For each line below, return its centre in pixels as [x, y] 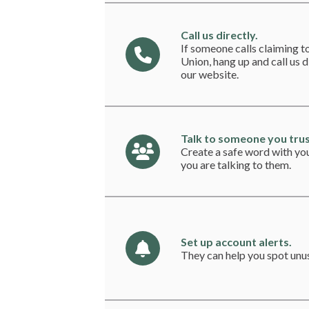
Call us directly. [219, 35]
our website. [210, 74]
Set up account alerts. [236, 242]
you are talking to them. [236, 165]
